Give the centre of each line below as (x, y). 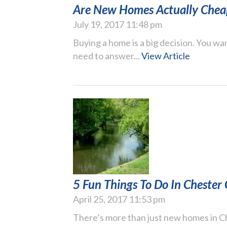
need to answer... (107, 55)
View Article (166, 55)
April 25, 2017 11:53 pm (119, 199)
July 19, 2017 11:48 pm (118, 24)
